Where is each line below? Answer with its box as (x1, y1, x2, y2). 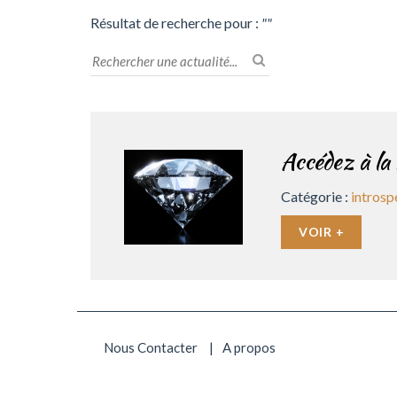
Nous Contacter (104, 339, 198, 355)
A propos (222, 339, 276, 355)
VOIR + (299, 224, 345, 239)
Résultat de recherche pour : (90, 14, 261, 31)
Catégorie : (281, 187, 351, 205)
